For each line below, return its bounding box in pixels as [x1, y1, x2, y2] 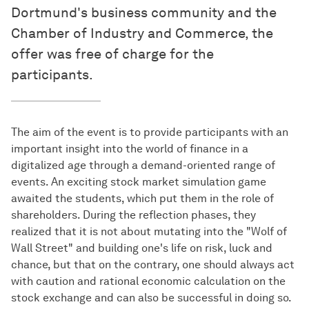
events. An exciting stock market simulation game [11, 175, 266, 189]
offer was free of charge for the [11, 46, 214, 63]
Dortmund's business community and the [11, 4, 277, 21]
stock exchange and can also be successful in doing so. [11, 291, 291, 305]
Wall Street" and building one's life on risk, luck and [11, 241, 272, 255]
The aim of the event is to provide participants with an [11, 126, 288, 139]
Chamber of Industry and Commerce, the [11, 25, 273, 42]
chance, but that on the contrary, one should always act [11, 258, 295, 272]
